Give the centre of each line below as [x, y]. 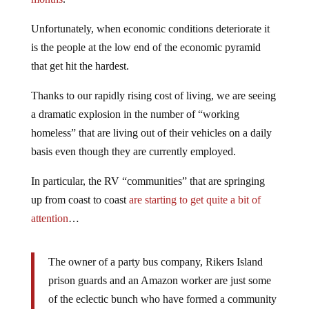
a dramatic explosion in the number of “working [135, 114]
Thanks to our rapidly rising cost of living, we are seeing [153, 96]
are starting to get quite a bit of [195, 200]
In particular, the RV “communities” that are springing [148, 181]
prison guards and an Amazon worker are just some [159, 281]
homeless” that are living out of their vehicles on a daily [151, 133]
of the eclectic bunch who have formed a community [162, 299]
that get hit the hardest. [80, 66]
